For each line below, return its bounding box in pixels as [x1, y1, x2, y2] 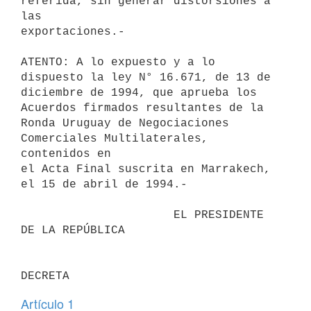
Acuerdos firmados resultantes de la [21, 101, 264, 115]
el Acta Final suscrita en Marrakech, [21, 162, 271, 176]
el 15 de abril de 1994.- [21, 178, 187, 191]
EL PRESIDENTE [21, 208, 174, 221]
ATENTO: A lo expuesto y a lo [21, 56, 215, 69]
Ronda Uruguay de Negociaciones [21, 117, 229, 130]
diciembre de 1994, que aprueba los [21, 86, 257, 99]
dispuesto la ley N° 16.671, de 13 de [21, 71, 271, 84]
